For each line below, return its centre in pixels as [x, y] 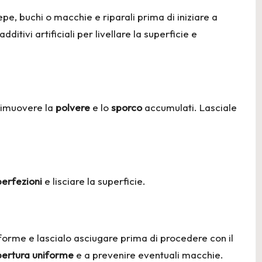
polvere [73, 107]
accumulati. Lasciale [189, 107]
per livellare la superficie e [136, 33]
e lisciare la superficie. [94, 181]
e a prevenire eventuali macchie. [149, 254]
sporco [127, 107]
